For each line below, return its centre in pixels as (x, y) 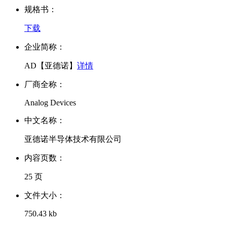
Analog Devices (50, 103)
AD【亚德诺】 (51, 66)
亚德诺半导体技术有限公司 (73, 139)
